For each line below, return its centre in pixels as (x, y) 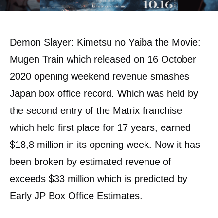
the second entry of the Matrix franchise (96, 110)
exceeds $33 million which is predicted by (99, 179)
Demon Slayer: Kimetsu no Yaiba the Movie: (105, 42)
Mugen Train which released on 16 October (103, 59)
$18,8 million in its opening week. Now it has (105, 145)
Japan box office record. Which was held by (104, 93)
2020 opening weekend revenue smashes (100, 76)
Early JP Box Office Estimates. (76, 196)
